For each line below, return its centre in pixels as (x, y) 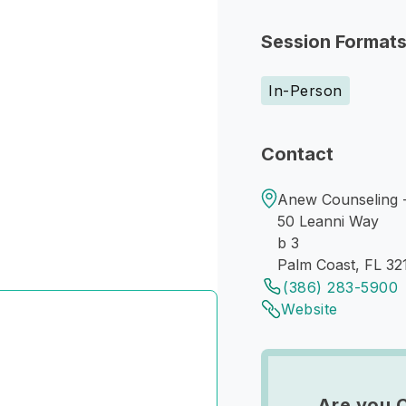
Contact (297, 154)
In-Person (305, 91)
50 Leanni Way (328, 221)
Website (309, 309)
